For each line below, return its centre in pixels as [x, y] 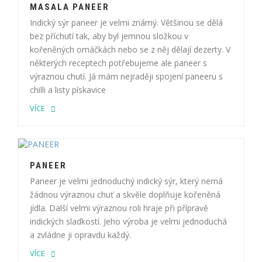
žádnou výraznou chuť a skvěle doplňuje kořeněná [125, 194]
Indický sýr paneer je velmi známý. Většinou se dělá [126, 22]
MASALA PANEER [70, 7]
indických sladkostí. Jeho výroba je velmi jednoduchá [128, 221]
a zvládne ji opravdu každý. [80, 235]
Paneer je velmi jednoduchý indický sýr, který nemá [126, 181]
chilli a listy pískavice [68, 89]
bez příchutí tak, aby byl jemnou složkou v [109, 36]
